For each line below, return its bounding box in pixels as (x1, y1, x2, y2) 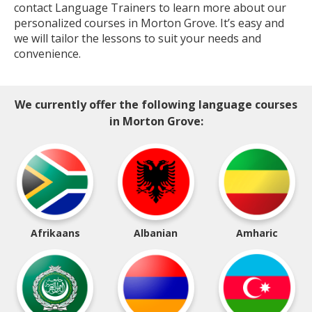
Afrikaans (30, 226, 80, 240)
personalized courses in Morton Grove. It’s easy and (14, 15, 284, 31)
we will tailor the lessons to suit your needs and (14, 31, 261, 46)
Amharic (235, 226, 278, 240)
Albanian (134, 226, 178, 240)
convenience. (14, 46, 81, 61)
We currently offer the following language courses (15, 97, 297, 112)
